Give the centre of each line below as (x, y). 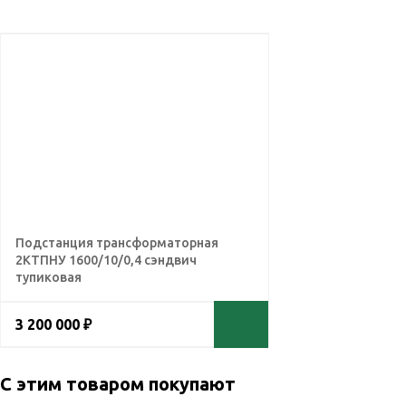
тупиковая (48, 277)
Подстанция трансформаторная (117, 243)
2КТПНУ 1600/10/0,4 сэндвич (106, 260)
